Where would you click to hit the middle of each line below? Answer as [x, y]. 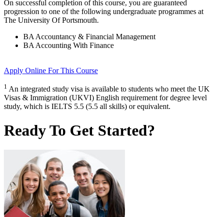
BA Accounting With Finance [69, 46]
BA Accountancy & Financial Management [89, 37]
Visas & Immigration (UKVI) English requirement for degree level [105, 98]
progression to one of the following [58, 12]
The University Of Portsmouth [50, 20]
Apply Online [26, 71]
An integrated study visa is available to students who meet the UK [109, 89]
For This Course [73, 71]
